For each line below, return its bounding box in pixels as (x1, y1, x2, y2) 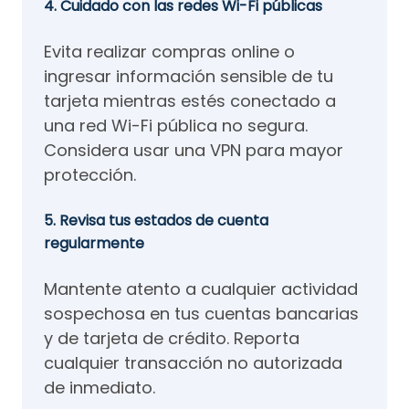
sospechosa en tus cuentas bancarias (44, 302, 359, 325)
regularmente (44, 233, 144, 254)
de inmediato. (44, 376, 155, 399)
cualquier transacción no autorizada (44, 351, 342, 374)
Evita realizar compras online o (44, 40, 295, 63)
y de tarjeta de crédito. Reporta (44, 327, 299, 350)
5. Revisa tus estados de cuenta (44, 210, 268, 231)
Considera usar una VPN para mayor (44, 139, 343, 162)
